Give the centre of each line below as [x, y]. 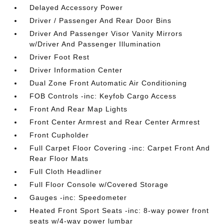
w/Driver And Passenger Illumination [95, 44]
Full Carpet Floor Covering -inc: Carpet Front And [120, 148]
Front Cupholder [59, 135]
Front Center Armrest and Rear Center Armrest [115, 122]
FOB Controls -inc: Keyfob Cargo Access [103, 96]
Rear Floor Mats [59, 158]
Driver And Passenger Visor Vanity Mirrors [106, 33]
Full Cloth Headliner [66, 171]
